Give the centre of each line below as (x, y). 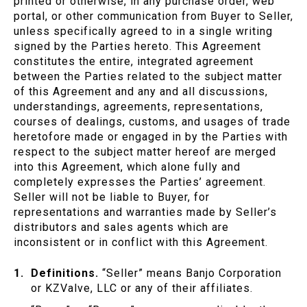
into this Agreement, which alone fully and (127, 167)
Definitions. (65, 273)
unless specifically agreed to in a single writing (143, 32)
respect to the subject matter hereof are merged (145, 152)
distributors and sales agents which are (121, 228)
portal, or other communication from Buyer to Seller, (153, 16)
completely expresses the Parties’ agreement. (140, 182)
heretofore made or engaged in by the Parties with (151, 137)
